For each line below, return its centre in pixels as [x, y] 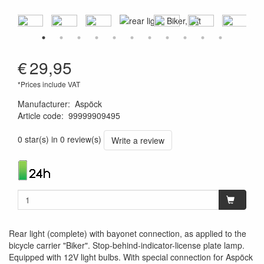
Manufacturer [43, 104]
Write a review [138, 140]
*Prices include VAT [49, 84]
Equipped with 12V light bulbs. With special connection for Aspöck [131, 257]
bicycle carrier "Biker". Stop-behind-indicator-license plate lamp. [127, 245]
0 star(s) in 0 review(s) [60, 139]
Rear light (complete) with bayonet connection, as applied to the [128, 233]
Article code [39, 115]
